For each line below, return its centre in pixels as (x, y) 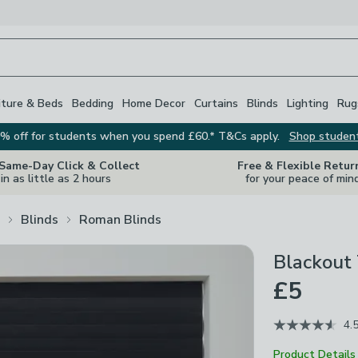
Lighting (308, 103)
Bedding (93, 103)
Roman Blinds (120, 219)
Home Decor (154, 103)
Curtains (216, 103)
